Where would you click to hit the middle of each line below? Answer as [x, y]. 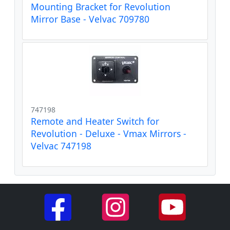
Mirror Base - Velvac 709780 [90, 19]
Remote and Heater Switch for [95, 121]
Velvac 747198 [61, 146]
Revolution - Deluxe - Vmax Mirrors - [109, 133]
